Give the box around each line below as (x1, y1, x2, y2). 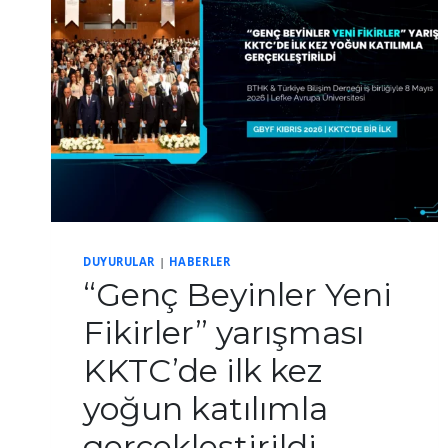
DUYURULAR (83, 254, 156, 270)
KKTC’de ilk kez (83, 350, 323, 390)
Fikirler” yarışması (83, 312, 364, 352)
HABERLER (168, 254, 231, 270)
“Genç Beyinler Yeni (83, 274, 392, 314)
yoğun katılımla (83, 388, 328, 428)
